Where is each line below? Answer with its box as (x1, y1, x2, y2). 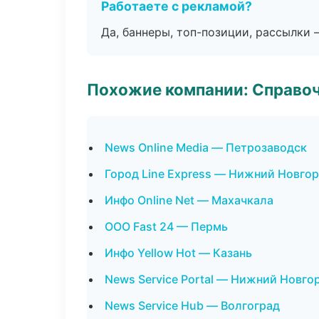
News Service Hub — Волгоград (105, 298, 280, 313)
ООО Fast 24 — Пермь (105, 219, 228, 234)
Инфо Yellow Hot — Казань (105, 246, 252, 260)
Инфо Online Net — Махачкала (105, 193, 273, 207)
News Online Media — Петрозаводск (105, 140, 307, 155)
